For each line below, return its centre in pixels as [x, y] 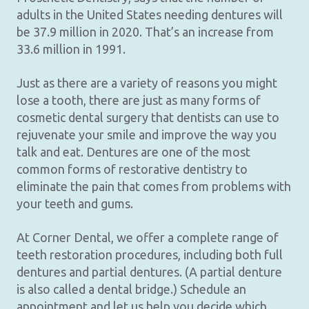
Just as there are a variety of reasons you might [147, 83]
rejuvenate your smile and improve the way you [147, 134]
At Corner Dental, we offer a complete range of [148, 237]
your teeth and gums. [75, 203]
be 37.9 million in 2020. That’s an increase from [145, 32]
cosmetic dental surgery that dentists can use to [148, 117]
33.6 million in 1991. [71, 49]
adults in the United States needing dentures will [150, 14]
